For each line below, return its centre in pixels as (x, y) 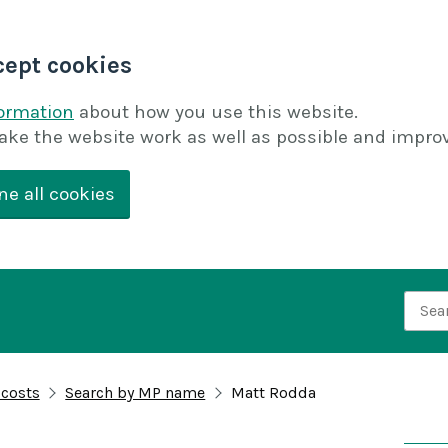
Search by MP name (135, 393)
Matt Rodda (273, 393)
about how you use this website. (218, 112)
